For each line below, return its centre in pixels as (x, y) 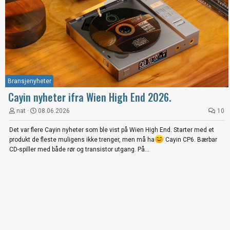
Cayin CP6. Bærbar (190, 140)
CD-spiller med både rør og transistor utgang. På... (79, 150)
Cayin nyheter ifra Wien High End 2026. (90, 97)
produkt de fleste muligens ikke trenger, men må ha (82, 140)
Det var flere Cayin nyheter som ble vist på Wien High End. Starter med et (112, 130)
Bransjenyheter (30, 81)
